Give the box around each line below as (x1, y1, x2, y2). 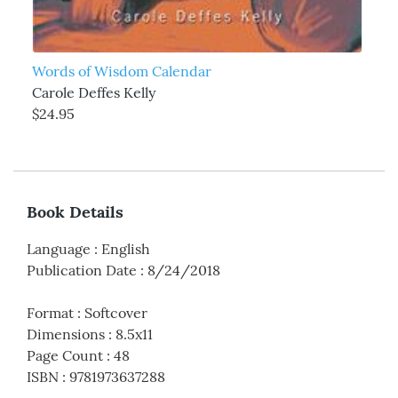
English (101, 240, 150, 259)
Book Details (27, 202, 123, 223)
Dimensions (27, 325, 105, 344)
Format (27, 304, 74, 322)
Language (27, 240, 91, 259)
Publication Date (27, 261, 137, 280)
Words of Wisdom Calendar (31, 61, 211, 80)
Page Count (27, 346, 103, 365)
